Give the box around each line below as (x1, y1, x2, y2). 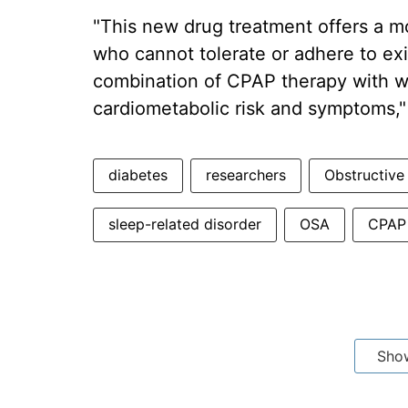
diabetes (108, 166, 168, 184)
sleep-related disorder (108, 215, 261, 233)
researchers (206, 166, 286, 184)
